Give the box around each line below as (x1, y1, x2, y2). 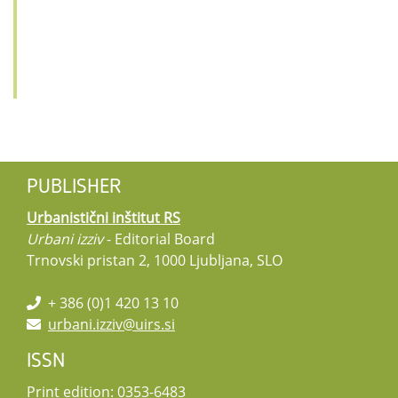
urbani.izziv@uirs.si (48, 314, 175, 335)
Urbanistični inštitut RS (27, 208, 180, 228)
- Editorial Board (103, 229, 215, 250)
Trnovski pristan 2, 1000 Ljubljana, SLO (27, 251, 283, 271)
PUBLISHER (27, 177, 122, 199)
